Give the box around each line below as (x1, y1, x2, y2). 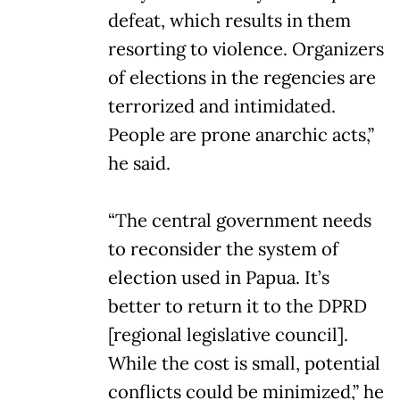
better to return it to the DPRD (108, 294, 367, 318)
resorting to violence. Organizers (108, 37, 384, 61)
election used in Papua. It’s (108, 265, 329, 289)
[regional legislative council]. (108, 322, 348, 346)
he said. (108, 151, 171, 175)
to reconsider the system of (108, 237, 338, 261)
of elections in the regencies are (108, 65, 376, 89)
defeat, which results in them (108, 8, 351, 32)
